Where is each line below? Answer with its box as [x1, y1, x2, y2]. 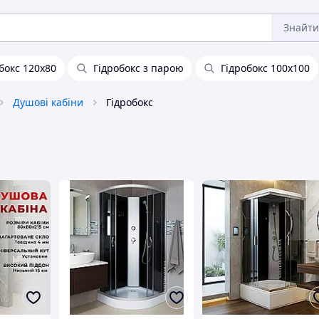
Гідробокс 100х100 [221, 61, 310, 75]
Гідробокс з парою [93, 61, 184, 75]
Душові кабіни [13, 95, 83, 109]
